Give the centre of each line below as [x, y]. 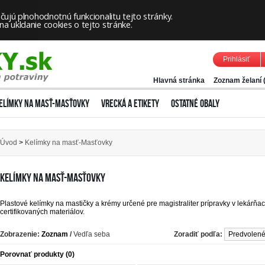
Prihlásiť [237, 59]
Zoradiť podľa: [198, 234]
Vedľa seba [91, 234]
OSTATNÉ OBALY [195, 104]
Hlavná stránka [179, 80]
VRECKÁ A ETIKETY [130, 104]
